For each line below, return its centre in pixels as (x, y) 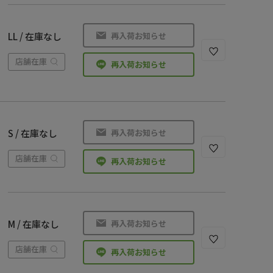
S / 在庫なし (32, 133)
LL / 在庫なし (34, 36)
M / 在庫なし (33, 224)
